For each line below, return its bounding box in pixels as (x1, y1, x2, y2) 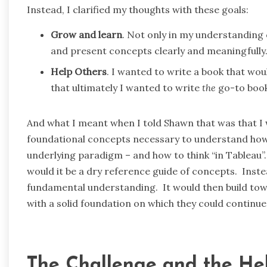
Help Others (51, 66, 107, 78)
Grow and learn (51, 29, 122, 41)
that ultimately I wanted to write (51, 82, 202, 94)
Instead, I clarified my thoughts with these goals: (27, 4, 249, 16)
